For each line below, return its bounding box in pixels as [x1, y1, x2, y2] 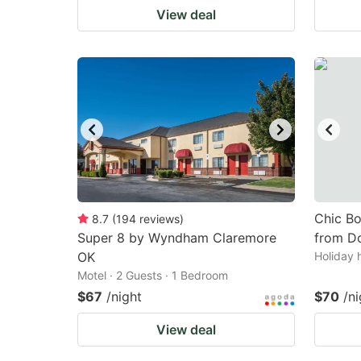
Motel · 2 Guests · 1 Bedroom [77, 268, 228, 282]
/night [106, 288, 142, 305]
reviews [139, 212, 180, 226]
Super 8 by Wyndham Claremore [77, 230, 276, 246]
